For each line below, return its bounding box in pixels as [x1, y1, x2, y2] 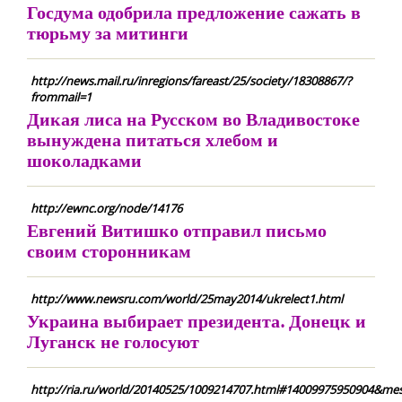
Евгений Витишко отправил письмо [27, 218, 327, 242]
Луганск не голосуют [27, 329, 199, 354]
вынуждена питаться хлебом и [27, 127, 278, 152]
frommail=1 [31, 89, 92, 105]
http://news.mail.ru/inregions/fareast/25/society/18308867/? [31, 73, 352, 89]
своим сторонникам [27, 239, 191, 263]
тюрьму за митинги [27, 21, 188, 45]
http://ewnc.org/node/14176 [31, 200, 182, 216]
